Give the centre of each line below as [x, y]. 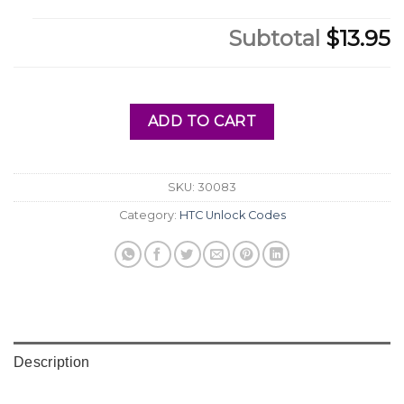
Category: [149, 216]
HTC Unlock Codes [232, 216]
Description [52, 362]
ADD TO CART [202, 122]
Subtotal [277, 38]
